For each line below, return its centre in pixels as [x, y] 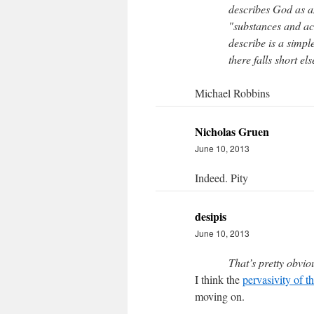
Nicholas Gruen [232, 131]
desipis [211, 216]
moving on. [220, 296]
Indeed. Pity [221, 178]
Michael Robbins [232, 93]
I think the [219, 279]
